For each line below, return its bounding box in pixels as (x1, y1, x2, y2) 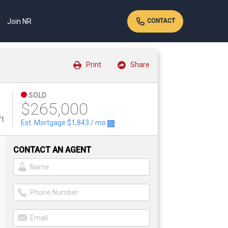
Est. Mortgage (21, 119, 68, 127)
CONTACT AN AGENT (13, 145, 91, 155)
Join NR (7, 17, 32, 25)
